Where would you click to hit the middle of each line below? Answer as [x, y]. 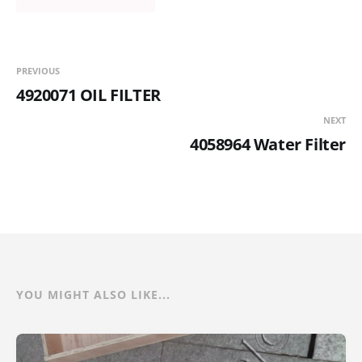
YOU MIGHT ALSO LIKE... [93, 294]
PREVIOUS [38, 70]
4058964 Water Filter [268, 144]
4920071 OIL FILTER [88, 95]
